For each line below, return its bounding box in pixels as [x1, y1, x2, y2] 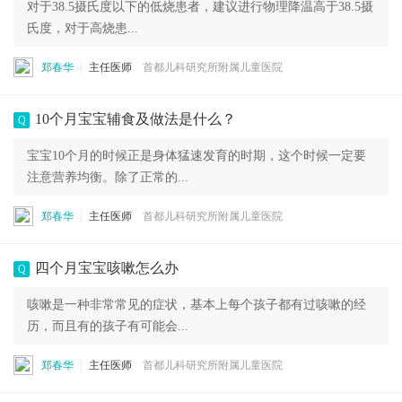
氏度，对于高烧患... [27, 22, 138, 35]
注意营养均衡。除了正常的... [27, 170, 188, 184]
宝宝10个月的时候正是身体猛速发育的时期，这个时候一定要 [27, 149, 366, 162]
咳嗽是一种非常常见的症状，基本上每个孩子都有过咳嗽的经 [27, 298, 366, 311]
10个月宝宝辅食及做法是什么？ [35, 111, 236, 127]
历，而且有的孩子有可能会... [27, 319, 188, 333]
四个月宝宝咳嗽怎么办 [35, 260, 179, 275]
